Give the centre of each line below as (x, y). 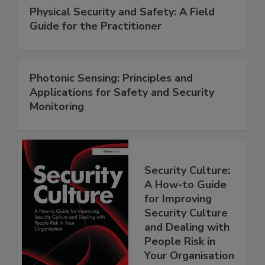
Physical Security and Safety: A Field (122, 12)
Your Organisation (189, 255)
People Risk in (180, 241)
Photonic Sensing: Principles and (111, 78)
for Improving (178, 198)
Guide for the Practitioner (96, 26)
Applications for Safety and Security (122, 93)
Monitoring (57, 107)
